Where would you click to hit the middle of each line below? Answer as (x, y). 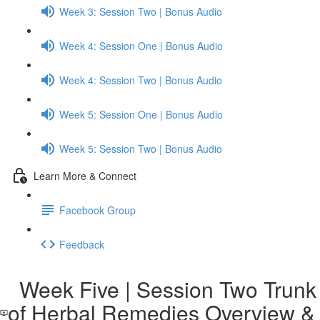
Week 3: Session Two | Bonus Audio (141, 11)
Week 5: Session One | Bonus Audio (141, 114)
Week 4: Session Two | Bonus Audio (141, 80)
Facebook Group (97, 210)
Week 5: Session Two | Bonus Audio (141, 148)
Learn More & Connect (85, 175)
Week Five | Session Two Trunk (162, 289)
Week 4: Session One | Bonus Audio (141, 45)
